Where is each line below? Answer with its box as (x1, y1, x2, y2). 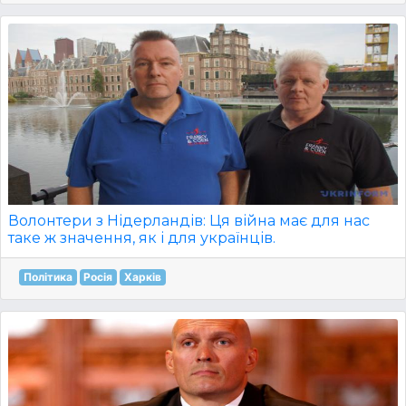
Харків (123, 270, 161, 284)
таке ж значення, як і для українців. (8, 229, 275, 246)
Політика (23, 270, 72, 284)
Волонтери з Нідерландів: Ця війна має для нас (8, 212, 370, 229)
